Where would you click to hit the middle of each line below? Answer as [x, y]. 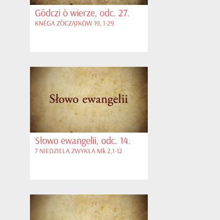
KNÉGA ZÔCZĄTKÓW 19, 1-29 [74, 23]
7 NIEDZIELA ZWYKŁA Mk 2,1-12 [79, 151]
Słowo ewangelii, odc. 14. [83, 141]
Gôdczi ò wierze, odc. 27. [82, 13]
